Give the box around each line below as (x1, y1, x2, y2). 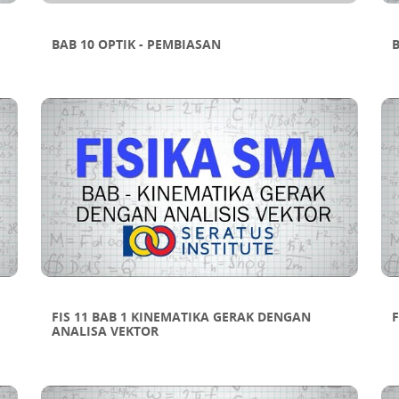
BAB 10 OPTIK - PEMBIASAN (51, 35, 221, 53)
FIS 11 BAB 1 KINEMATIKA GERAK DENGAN (51, 308, 311, 326)
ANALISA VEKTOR (51, 322, 159, 340)
